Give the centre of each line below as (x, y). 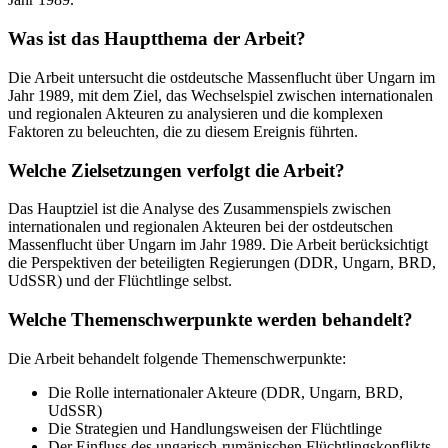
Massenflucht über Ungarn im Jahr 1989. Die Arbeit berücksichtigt (218, 245)
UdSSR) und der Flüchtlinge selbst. (120, 281)
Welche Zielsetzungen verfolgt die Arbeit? (176, 170)
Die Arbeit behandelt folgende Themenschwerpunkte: (177, 358)
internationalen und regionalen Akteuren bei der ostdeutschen (200, 227)
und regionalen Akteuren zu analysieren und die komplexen (195, 113)
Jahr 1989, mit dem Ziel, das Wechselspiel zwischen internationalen (220, 95)
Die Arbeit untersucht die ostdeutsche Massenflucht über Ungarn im (221, 77)
